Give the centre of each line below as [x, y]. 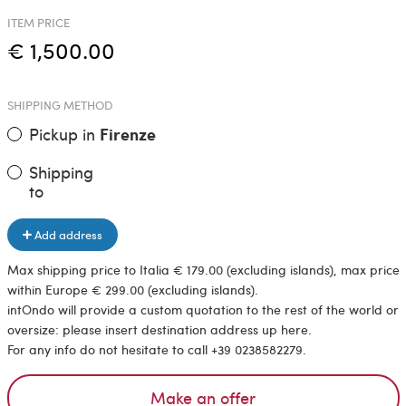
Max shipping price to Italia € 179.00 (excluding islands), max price [203, 270]
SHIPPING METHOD [59, 105]
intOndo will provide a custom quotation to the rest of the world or [203, 310]
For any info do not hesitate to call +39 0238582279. [156, 350]
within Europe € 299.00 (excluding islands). [132, 290]
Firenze [127, 134]
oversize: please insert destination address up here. [159, 330]
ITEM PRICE [38, 22]
